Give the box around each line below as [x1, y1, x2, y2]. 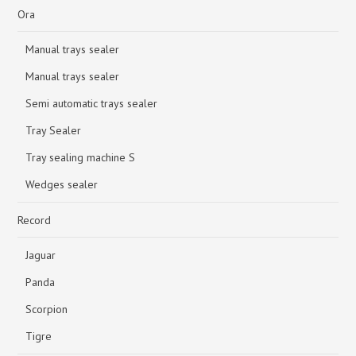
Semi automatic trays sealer [25, 96, 158, 110]
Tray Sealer [25, 123, 82, 137]
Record [17, 213, 52, 227]
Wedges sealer [25, 177, 99, 192]
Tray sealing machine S [25, 150, 136, 164]
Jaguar [25, 248, 56, 262]
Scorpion [25, 302, 68, 316]
